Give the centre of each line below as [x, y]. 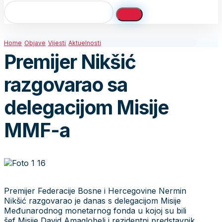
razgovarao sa [66, 85]
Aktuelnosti [85, 43]
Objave [35, 43]
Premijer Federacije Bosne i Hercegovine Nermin [95, 191]
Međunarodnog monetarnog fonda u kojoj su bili [95, 210]
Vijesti [57, 43]
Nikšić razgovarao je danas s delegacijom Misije [92, 200]
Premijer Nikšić [70, 62]
